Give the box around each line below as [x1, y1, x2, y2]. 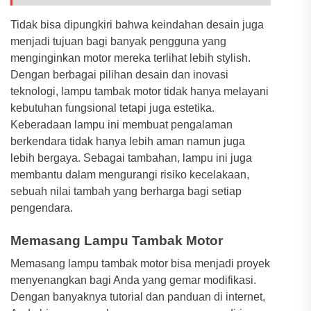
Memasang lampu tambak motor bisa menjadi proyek [10, 257, 270, 269]
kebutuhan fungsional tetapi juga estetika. [10, 101, 215, 114]
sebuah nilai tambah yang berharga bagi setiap [10, 185, 242, 197]
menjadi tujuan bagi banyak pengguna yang [10, 35, 226, 47]
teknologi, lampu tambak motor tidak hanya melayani [10, 85, 269, 97]
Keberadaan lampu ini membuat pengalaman [10, 118, 233, 131]
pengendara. [10, 201, 73, 214]
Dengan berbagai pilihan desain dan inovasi [10, 68, 228, 81]
